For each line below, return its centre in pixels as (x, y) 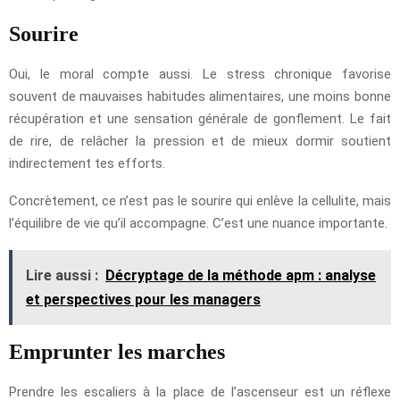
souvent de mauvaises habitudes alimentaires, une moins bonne (200, 96)
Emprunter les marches (117, 351)
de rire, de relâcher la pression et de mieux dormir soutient (200, 141)
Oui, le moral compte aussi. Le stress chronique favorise (200, 74)
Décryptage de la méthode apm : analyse (241, 275)
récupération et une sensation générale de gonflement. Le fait (200, 118)
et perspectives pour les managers (143, 299)
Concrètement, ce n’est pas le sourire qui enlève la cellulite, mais (200, 200)
